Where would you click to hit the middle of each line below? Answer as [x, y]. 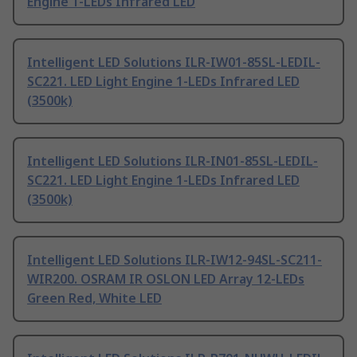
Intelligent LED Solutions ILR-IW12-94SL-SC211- [175, 260]
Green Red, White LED [94, 298]
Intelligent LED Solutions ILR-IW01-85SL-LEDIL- [174, 63]
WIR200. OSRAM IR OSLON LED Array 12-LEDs [166, 279]
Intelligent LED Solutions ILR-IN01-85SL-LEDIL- [173, 161]
